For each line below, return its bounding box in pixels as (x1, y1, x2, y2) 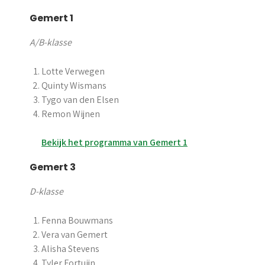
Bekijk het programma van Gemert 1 (41, 136, 188, 148)
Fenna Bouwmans (41, 214, 113, 227)
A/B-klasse (30, 36, 72, 49)
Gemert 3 (30, 160, 76, 174)
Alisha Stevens (41, 243, 99, 255)
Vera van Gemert (41, 228, 108, 241)
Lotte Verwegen (41, 65, 105, 77)
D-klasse (30, 185, 63, 198)
